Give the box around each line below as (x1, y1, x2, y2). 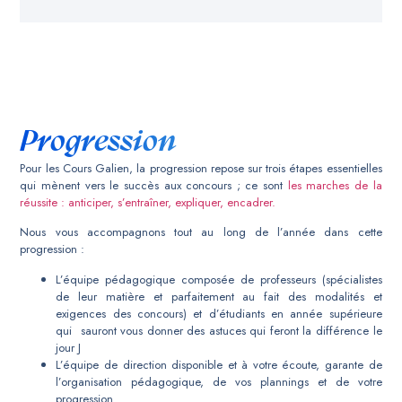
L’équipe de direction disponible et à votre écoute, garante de (56, 355, 382, 373)
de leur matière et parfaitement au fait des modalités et (56, 287, 382, 305)
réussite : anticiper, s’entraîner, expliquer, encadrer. (20, 193, 276, 211)
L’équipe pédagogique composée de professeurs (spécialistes (56, 270, 382, 288)
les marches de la (287, 176, 382, 194)
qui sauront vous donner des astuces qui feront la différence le (56, 321, 382, 339)
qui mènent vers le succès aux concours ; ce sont (20, 176, 288, 194)
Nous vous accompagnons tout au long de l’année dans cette (20, 223, 382, 241)
